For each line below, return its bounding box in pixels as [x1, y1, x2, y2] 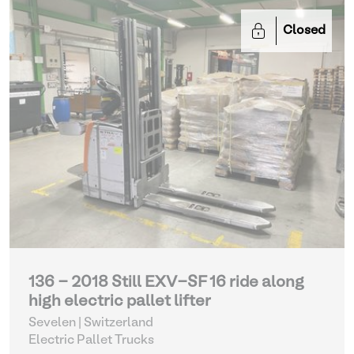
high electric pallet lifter [28, 295, 211, 309]
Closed [283, 25, 326, 36]
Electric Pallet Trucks [28, 335, 154, 346]
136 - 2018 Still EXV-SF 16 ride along [28, 276, 304, 290]
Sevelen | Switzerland [28, 318, 153, 329]
